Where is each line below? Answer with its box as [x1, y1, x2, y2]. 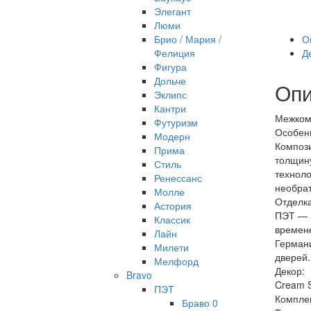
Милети [154, 240, 189, 254]
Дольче [154, 74, 186, 87]
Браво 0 [182, 296, 218, 310]
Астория [154, 199, 192, 212]
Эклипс [154, 87, 187, 101]
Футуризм [154, 115, 198, 129]
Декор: [274, 263, 305, 278]
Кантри [154, 101, 186, 115]
